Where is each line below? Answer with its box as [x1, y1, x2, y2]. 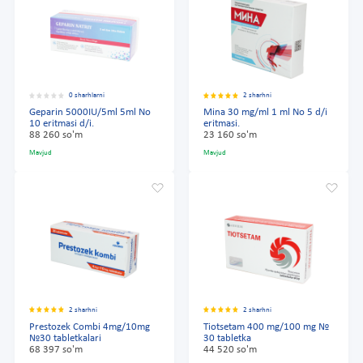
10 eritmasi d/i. [29, 119, 94, 130]
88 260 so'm [29, 130, 83, 141]
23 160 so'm [203, 130, 257, 141]
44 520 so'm [203, 344, 257, 355]
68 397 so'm [29, 344, 83, 355]
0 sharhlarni [69, 92, 105, 100]
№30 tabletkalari [29, 333, 101, 344]
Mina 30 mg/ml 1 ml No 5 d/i [203, 108, 327, 118]
